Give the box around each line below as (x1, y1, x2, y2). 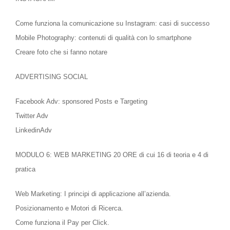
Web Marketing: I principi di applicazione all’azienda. (15, 190, 171, 198)
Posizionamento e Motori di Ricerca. (15, 204, 123, 213)
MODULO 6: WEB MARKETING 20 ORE (15, 151, 139, 159)
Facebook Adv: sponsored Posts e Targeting (15, 98, 147, 106)
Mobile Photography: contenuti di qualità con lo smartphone (15, 34, 191, 42)
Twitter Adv (15, 112, 48, 120)
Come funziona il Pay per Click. (15, 219, 109, 227)
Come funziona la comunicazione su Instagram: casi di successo (15, 20, 209, 28)
